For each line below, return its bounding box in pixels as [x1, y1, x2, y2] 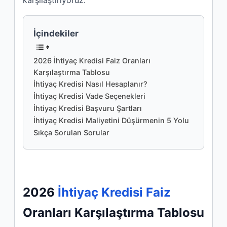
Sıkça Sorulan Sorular [33, 128, 109, 137]
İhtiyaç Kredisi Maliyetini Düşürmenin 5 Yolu [33, 116, 189, 125]
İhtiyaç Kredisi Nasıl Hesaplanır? [33, 80, 147, 89]
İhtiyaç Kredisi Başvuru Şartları [33, 104, 142, 113]
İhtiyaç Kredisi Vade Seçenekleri [33, 92, 145, 101]
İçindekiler [33, 28, 79, 39]
